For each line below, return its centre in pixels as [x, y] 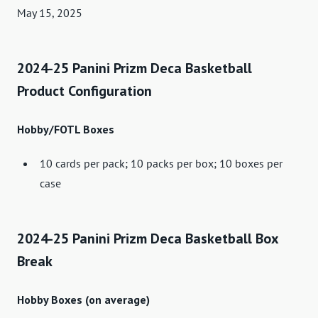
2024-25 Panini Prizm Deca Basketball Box [148, 239]
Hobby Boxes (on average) [83, 300]
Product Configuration [84, 91]
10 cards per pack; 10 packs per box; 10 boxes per [161, 164]
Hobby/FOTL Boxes [66, 130]
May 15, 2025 [50, 13]
